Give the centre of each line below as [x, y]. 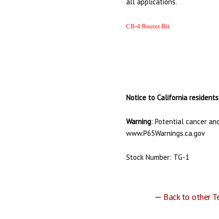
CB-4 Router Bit [148, 26]
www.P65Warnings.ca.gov [166, 133]
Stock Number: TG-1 [158, 157]
